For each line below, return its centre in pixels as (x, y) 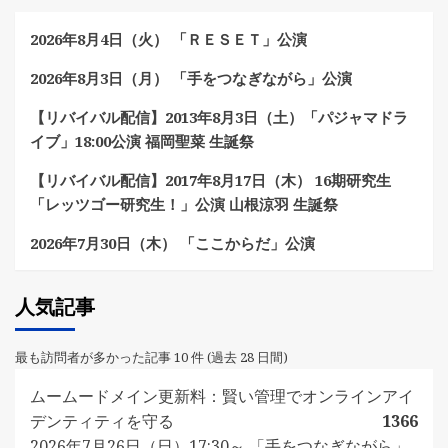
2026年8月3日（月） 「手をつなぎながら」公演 (191, 77)
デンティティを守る (102, 420)
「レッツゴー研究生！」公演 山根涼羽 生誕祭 (184, 203)
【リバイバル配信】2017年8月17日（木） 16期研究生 (210, 179)
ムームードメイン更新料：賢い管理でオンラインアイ (222, 395)
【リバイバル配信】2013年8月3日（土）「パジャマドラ (219, 116)
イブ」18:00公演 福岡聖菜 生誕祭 (142, 140)
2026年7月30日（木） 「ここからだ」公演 (172, 242)
